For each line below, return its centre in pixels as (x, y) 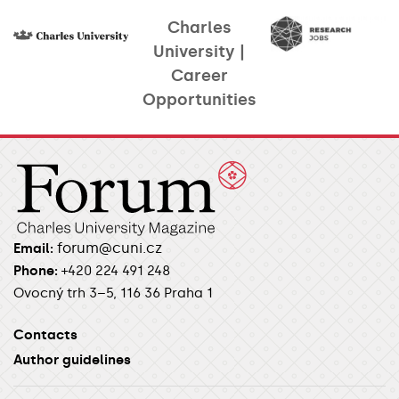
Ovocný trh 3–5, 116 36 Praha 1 (113, 293)
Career (199, 75)
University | (199, 51)
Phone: (36, 270)
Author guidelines (72, 359)
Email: (33, 248)
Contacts (45, 334)
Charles (199, 27)
